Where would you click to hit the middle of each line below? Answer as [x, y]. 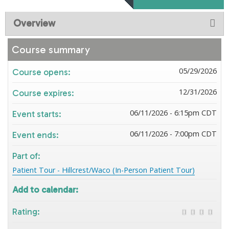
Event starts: [38, 114]
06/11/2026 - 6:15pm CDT [173, 113]
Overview [34, 23]
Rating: [27, 212]
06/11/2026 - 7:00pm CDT [173, 134]
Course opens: [42, 72]
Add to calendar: [46, 190]
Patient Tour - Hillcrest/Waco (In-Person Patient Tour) [104, 170]
